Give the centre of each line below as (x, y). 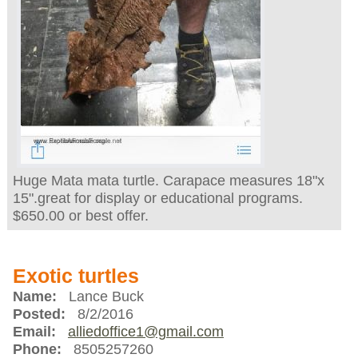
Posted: (39, 314)
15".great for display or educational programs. (157, 199)
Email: (34, 332)
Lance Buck (100, 297)
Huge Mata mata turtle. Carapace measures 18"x (168, 181)
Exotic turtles (76, 276)
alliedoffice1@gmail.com (145, 332)
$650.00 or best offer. (80, 216)
